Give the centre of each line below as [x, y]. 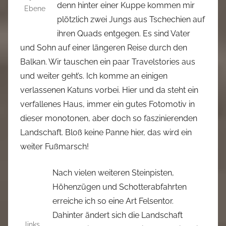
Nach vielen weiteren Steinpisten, [113, 173]
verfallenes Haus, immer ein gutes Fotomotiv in [107, 104]
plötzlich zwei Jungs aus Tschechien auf [131, 19]
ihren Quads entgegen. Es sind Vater [124, 34]
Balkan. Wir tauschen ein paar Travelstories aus [108, 62]
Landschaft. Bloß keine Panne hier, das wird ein [106, 132]
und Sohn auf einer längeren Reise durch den [104, 48]
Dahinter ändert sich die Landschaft [118, 215]
